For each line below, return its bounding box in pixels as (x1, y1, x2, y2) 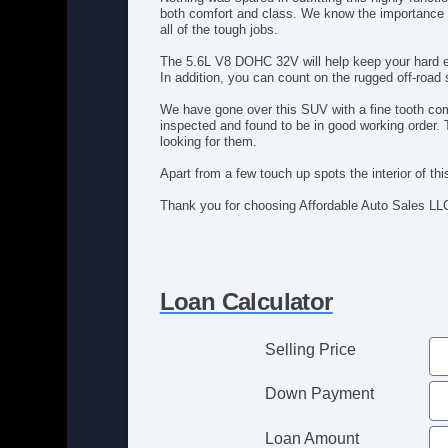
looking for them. (159, 133, 257, 149)
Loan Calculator (159, 287, 333, 315)
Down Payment (264, 385, 374, 403)
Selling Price (264, 340, 356, 358)
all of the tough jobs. (159, 21, 278, 37)
